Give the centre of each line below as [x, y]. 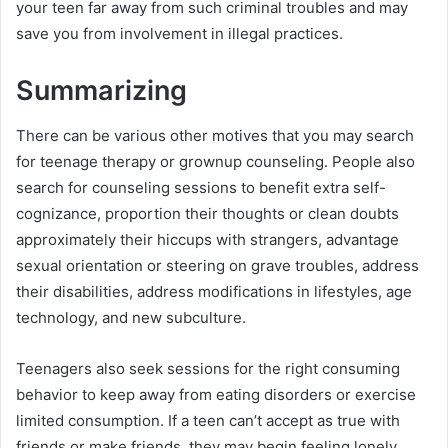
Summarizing [101, 91]
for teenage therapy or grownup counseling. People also [215, 161]
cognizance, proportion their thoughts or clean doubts [207, 213]
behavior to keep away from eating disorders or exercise [216, 394]
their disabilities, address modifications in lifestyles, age [214, 291]
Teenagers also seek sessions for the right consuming [208, 368]
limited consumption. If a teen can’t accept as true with [208, 420]
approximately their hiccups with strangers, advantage [207, 239]
